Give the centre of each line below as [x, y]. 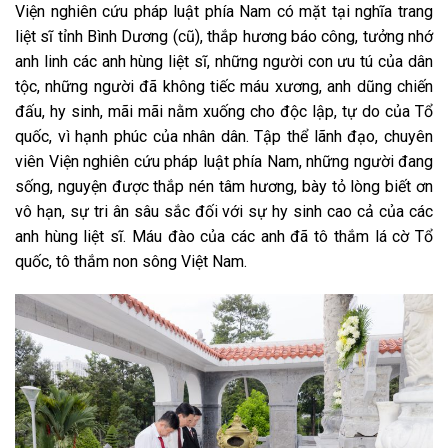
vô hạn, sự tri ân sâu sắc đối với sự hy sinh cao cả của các [224, 211]
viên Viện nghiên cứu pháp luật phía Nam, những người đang [224, 161]
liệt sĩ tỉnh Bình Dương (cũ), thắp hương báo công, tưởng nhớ [224, 36]
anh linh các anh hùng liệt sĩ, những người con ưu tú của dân [224, 61]
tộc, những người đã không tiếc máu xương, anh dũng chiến [224, 86]
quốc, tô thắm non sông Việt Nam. [131, 261]
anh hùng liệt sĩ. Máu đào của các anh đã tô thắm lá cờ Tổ [224, 236]
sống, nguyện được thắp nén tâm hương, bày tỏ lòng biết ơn [224, 186]
